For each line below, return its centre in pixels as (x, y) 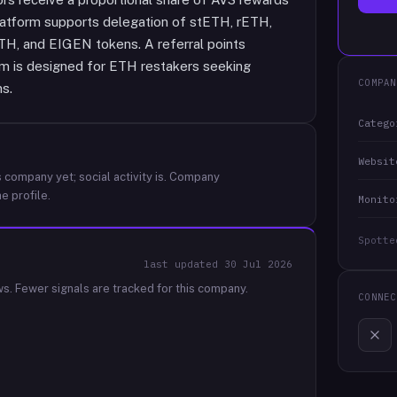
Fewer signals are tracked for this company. (130, 288)
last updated (184, 264)
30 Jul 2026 (259, 264)
